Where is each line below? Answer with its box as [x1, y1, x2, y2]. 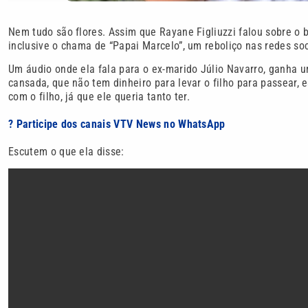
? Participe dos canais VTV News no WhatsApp [8, 117, 225, 131]
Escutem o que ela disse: [8, 144, 124, 158]
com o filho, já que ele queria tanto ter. [8, 89, 190, 103]
